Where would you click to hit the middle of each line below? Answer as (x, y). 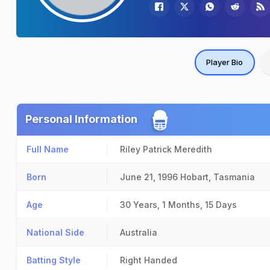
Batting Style (54, 260)
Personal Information (81, 119)
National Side (55, 232)
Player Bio (224, 62)
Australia (139, 232)
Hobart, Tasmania (218, 177)
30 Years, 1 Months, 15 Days (178, 205)
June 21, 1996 (149, 177)
